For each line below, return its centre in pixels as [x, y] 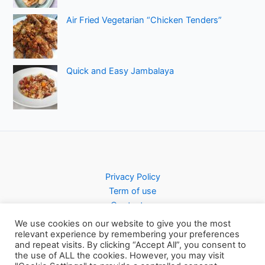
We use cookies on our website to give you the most [123, 224]
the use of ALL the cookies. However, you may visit [119, 256]
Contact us [132, 206]
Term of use [132, 191]
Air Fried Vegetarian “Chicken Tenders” [144, 20]
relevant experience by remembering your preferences [127, 234]
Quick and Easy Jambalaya [120, 71]
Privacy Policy [132, 177]
